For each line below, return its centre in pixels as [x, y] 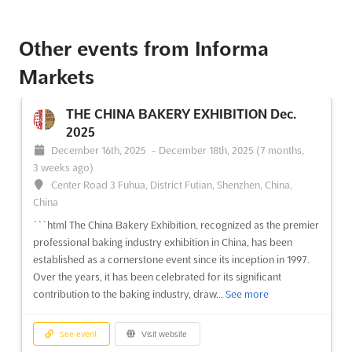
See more [247, 293]
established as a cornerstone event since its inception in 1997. [171, 259]
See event [77, 334]
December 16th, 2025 [100, 150]
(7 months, [280, 150]
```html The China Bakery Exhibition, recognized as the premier [176, 224]
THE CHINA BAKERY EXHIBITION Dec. [181, 114]
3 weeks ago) [63, 167]
